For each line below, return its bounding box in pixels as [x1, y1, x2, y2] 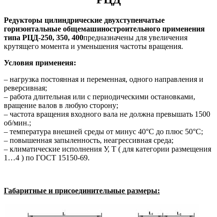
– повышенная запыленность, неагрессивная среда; [4, 136, 173, 145]
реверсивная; [4, 84, 47, 93]
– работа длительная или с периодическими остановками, [4, 93, 195, 101]
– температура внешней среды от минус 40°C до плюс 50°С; [4, 127, 203, 136]
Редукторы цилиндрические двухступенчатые [4, 16, 165, 25]
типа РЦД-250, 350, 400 [4, 33, 83, 42]
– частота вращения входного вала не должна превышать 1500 [4, 110, 210, 119]
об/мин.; [4, 119, 31, 127]
